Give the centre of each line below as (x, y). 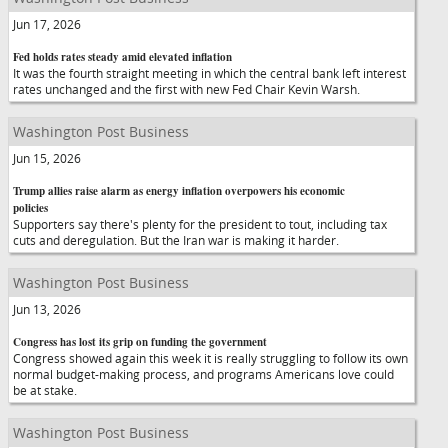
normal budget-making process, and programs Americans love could (203, 374)
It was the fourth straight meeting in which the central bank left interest (209, 73)
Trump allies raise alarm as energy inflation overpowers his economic (179, 191)
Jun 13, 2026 (47, 309)
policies (30, 208)
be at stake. (45, 390)
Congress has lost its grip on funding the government (140, 342)
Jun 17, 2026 (47, 24)
